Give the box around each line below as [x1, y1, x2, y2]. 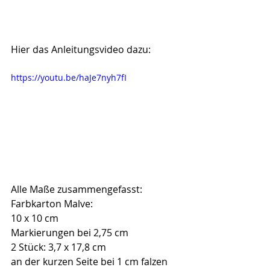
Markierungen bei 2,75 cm [11, 225, 128, 239]
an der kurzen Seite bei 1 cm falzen [11, 254, 168, 268]
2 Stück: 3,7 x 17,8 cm [11, 240, 106, 254]
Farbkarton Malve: [11, 196, 93, 210]
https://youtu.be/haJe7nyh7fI [11, 72, 127, 83]
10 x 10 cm [11, 211, 58, 225]
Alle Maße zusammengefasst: [11, 182, 142, 196]
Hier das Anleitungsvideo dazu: [11, 43, 151, 56]
